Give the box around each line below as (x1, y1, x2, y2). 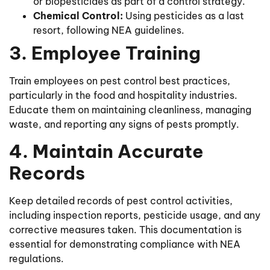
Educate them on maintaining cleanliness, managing (9, 104, 251, 116)
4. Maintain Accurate (9, 139, 204, 163)
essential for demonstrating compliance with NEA (9, 237, 240, 250)
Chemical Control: (33, 10, 123, 22)
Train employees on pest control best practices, (9, 75, 230, 87)
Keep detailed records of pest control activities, (9, 194, 233, 207)
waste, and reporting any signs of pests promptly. (9, 118, 239, 131)
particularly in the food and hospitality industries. (9, 89, 237, 102)
